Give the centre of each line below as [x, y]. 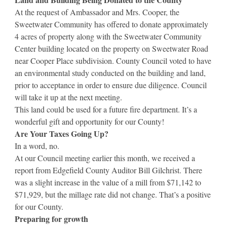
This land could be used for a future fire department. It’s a [106, 109]
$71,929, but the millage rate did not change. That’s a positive [113, 194]
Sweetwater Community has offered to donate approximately [111, 24]
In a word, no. [37, 145]
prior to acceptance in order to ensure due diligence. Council [111, 85]
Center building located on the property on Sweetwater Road [111, 48]
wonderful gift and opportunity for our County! [89, 121]
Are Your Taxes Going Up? [62, 133]
